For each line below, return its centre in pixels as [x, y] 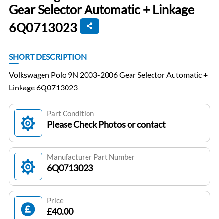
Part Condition [70, 114]
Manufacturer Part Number [91, 157]
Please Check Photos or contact [106, 124]
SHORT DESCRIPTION [47, 57]
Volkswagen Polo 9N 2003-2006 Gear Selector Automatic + [108, 75]
